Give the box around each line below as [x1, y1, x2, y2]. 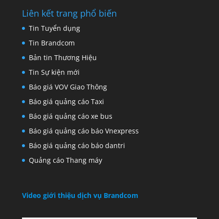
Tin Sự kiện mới [28, 67, 80, 77]
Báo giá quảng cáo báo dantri [28, 141, 125, 151]
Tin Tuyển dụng [28, 23, 80, 33]
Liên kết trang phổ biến [22, 7, 117, 20]
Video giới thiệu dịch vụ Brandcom [22, 190, 138, 200]
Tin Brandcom [28, 38, 75, 48]
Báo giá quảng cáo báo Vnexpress [28, 126, 139, 136]
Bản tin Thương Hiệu [28, 53, 97, 63]
